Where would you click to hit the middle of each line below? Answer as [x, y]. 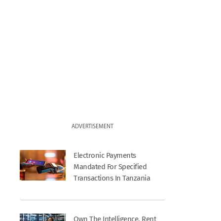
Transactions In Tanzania [112, 178]
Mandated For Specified [110, 166]
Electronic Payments [105, 155]
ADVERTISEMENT [93, 127]
